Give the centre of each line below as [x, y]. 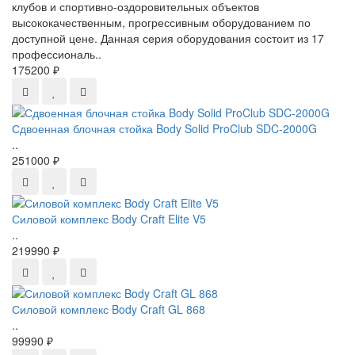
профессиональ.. [57, 54]
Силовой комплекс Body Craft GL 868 [109, 309]
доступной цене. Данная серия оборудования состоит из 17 [168, 38]
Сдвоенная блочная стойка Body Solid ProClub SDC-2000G [164, 128]
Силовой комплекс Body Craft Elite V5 [109, 219]
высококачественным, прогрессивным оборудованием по [161, 22]
